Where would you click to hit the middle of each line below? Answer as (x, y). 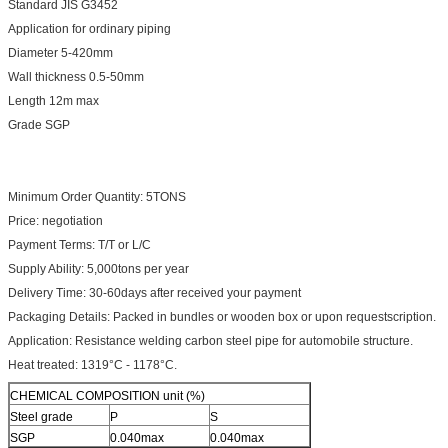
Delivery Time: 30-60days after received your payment (154, 292)
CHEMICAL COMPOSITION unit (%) (107, 395)
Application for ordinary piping (89, 28)
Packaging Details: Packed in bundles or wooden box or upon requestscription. (222, 316)
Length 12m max (53, 100)
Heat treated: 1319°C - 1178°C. (92, 364)
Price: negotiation (55, 220)
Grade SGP (39, 124)
